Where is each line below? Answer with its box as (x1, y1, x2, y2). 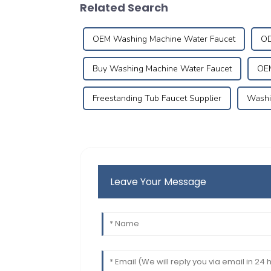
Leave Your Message (110, 175, 207, 189)
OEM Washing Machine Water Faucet (93, 33, 235, 45)
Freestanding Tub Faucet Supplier (93, 93, 221, 105)
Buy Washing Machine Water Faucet (93, 63, 232, 75)
